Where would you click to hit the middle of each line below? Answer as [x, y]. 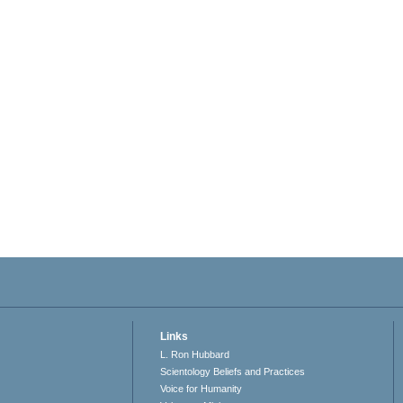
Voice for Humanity [201, 389]
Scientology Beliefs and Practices [233, 372]
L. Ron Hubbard [195, 355]
